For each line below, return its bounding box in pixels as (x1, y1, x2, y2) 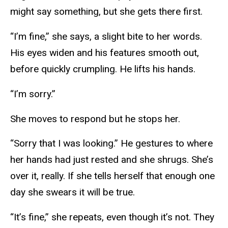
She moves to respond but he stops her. (10, 112, 180, 125)
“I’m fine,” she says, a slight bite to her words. (10, 30, 202, 42)
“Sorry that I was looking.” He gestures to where (10, 137, 213, 150)
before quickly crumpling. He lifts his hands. (10, 63, 195, 75)
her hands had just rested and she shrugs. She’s (10, 154, 213, 166)
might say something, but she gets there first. (10, 6, 203, 18)
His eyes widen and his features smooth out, (10, 46, 199, 59)
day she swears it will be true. (10, 186, 135, 198)
